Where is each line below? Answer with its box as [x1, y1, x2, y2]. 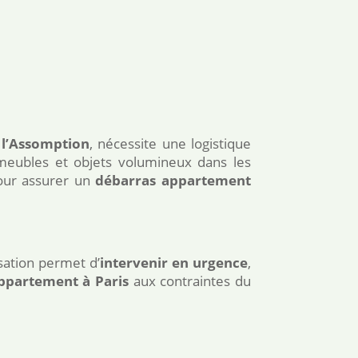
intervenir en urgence [99, 253, 248, 272]
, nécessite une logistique [89, 134, 251, 153]
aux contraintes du [129, 272, 251, 291]
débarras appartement [95, 171, 251, 190]
